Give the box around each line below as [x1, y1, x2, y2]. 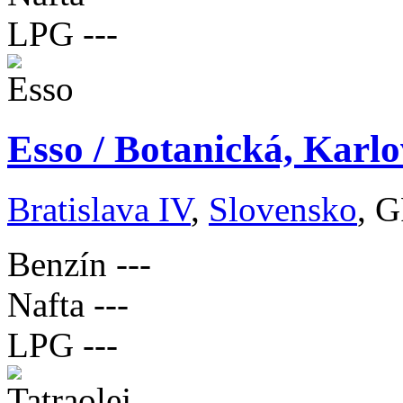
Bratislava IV [7, 190, 191, 228]
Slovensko [209, 190, 357, 228]
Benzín [7, 245, 107, 283]
